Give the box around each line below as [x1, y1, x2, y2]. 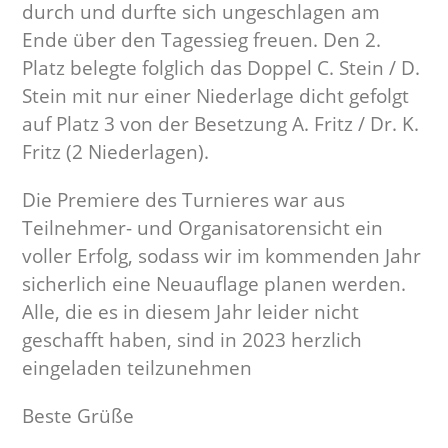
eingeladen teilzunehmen [22, 355, 253, 381]
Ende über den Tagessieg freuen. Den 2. [22, 27, 382, 53]
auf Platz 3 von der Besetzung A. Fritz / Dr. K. [22, 111, 420, 137]
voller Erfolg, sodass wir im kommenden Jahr [22, 243, 422, 269]
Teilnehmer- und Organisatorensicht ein [22, 215, 384, 241]
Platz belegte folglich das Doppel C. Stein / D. [22, 55, 421, 81]
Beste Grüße [22, 403, 135, 429]
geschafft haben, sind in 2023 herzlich [22, 327, 363, 353]
